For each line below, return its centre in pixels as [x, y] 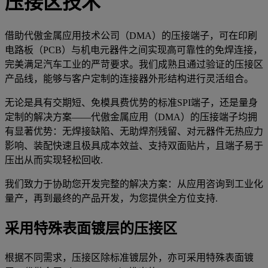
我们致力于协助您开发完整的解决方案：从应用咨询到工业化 [134, 184]
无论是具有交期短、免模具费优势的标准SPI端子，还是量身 [131, 102]
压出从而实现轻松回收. [54, 160]
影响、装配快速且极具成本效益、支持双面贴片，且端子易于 [134, 145]
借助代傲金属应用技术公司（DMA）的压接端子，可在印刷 [131, 35]
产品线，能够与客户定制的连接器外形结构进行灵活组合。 [129, 78]
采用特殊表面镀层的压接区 [91, 228]
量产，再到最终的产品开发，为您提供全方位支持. [111, 198]
